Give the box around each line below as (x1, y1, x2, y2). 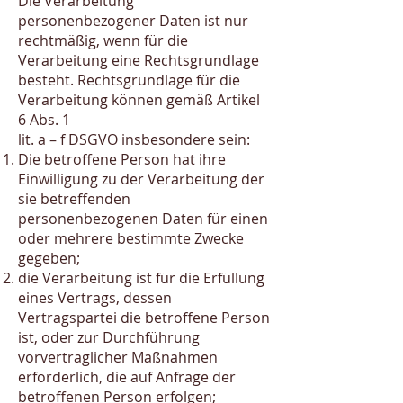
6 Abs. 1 (18, 110, 70, 130)
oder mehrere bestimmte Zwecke (18, 228, 244, 248)
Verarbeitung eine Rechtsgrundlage (18, 50, 259, 70)
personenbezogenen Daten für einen (18, 209, 268, 228)
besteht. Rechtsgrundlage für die (18, 70, 240, 90)
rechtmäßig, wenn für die (18, 31, 188, 50)
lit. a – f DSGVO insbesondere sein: (18, 130, 250, 149)
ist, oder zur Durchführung (18, 327, 200, 347)
